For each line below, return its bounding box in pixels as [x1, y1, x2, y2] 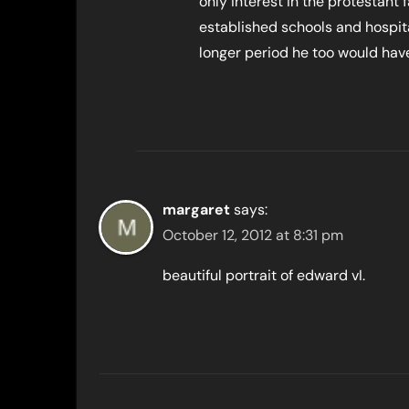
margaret [163, 200, 230, 219]
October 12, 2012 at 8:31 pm [163, 225, 343, 245]
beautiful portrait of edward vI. [163, 266, 365, 285]
